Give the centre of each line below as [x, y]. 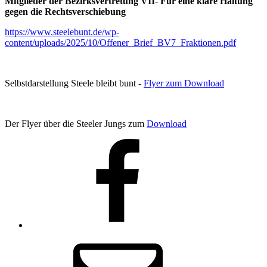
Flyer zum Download [184, 83]
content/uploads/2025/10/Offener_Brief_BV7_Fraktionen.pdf [120, 42]
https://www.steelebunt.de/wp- [62, 32]
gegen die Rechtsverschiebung [65, 11]
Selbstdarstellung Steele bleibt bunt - [74, 83]
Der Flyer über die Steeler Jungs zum [76, 123]
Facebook [46, 143]
